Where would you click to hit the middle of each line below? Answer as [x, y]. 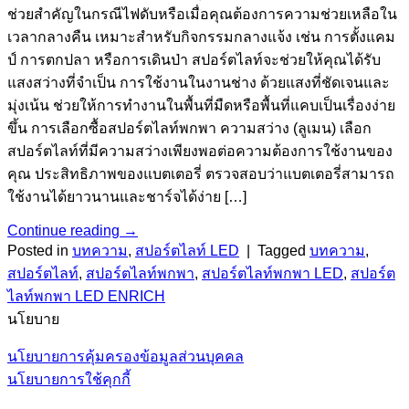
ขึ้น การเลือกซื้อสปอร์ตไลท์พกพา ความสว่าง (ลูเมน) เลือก [189, 128]
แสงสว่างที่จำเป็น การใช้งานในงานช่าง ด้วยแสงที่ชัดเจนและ [199, 82]
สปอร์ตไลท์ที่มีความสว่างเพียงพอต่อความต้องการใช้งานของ [200, 151]
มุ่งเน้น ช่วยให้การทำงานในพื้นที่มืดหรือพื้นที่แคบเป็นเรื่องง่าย [201, 105]
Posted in [40, 250]
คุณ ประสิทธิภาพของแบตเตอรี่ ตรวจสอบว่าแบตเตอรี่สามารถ [201, 173]
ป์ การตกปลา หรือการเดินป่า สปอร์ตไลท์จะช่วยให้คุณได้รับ [194, 59]
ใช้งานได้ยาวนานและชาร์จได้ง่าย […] [127, 196]
